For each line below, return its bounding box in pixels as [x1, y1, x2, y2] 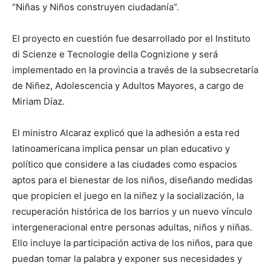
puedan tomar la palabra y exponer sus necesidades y [12, 253, 242, 264]
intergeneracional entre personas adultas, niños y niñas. [12, 221, 252, 233]
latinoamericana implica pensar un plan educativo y [12, 143, 230, 154]
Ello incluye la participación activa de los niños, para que [12, 237, 253, 249]
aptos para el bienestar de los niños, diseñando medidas [12, 174, 253, 186]
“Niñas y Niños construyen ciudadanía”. [12, 1, 179, 13]
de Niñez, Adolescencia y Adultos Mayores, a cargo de [12, 80, 244, 91]
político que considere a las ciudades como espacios [12, 158, 237, 170]
